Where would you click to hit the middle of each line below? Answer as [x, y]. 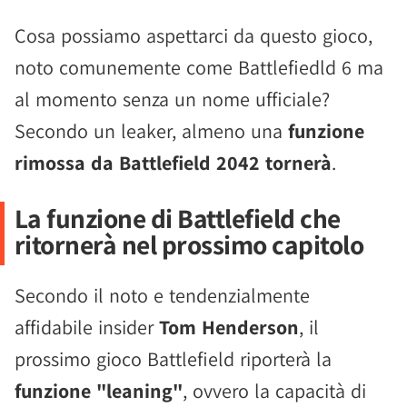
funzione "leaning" [99, 391]
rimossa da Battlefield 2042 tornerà [173, 163]
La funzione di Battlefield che [177, 218]
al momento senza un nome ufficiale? [172, 99]
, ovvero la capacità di [274, 391]
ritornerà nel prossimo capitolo [189, 244]
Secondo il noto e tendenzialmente [162, 295]
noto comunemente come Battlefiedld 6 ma [199, 67]
